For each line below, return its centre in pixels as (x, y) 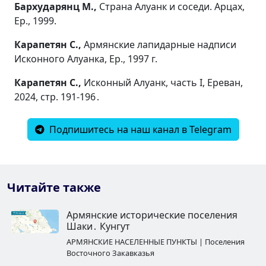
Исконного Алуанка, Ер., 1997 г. (86, 58)
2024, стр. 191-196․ (57, 96)
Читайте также (54, 187)
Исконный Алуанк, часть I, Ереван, (163, 82)
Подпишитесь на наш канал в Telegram (139, 129)
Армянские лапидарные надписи (160, 44)
